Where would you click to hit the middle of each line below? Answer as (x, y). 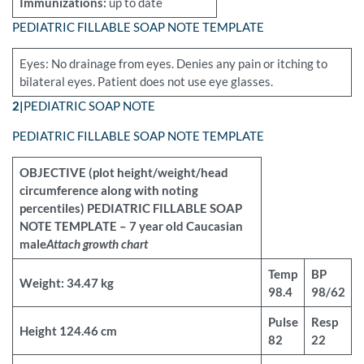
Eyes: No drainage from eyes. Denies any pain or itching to (173, 64)
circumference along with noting (108, 191)
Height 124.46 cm (68, 331)
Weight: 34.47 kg (66, 283)
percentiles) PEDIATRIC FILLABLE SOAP (130, 208)
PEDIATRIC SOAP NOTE (89, 106)
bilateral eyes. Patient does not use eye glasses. (146, 82)
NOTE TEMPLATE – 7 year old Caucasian (131, 226)
